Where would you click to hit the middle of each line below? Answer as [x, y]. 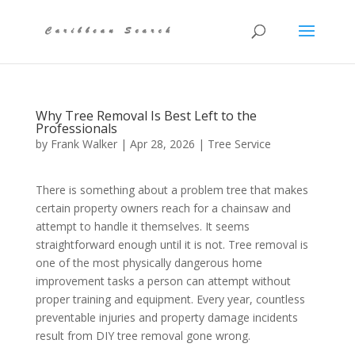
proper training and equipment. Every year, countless [170, 299]
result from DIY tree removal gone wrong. [144, 336]
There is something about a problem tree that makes [172, 190]
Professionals [76, 128]
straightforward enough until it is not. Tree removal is [172, 244]
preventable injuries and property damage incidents [166, 317]
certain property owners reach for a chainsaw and [163, 208]
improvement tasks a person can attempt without [163, 281]
